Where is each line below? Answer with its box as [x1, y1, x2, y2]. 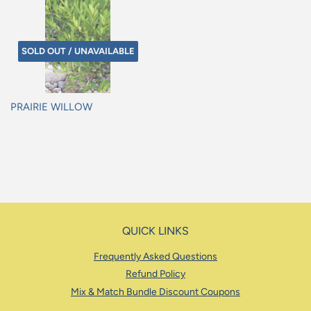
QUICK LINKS [122, 224, 189, 237]
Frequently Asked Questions [94, 250, 217, 262]
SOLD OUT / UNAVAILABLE [21, 46, 135, 57]
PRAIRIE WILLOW [10, 101, 92, 114]
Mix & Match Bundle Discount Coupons [71, 285, 240, 298]
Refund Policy [126, 268, 185, 280]
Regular [10, 120, 44, 133]
